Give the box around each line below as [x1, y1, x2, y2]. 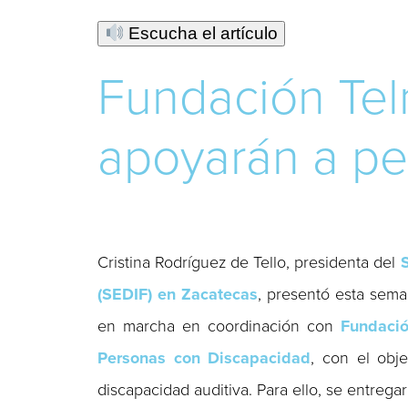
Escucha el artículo [124, 24, 279, 43]
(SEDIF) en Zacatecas [97, 283, 259, 304]
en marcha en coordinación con [97, 315, 341, 336]
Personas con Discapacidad [97, 347, 311, 368]
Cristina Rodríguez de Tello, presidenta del [97, 251, 401, 272]
